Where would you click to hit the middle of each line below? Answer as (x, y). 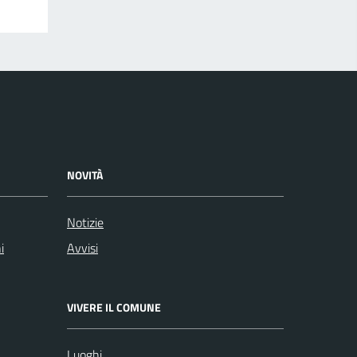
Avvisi (82, 248)
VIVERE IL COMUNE (114, 308)
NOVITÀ (85, 175)
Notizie (85, 223)
